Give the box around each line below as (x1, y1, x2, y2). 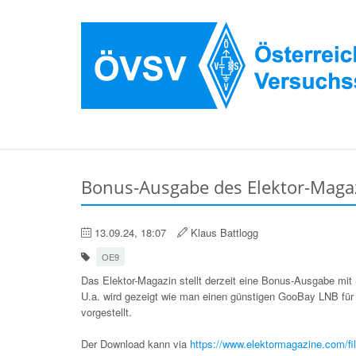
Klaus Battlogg (188, 225, 258, 240)
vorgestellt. (81, 304, 132, 319)
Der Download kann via (81, 336, 190, 351)
